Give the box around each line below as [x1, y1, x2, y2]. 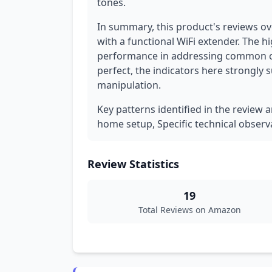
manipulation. [97, 78, 161, 92]
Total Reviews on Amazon [138, 204, 241, 216]
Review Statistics [87, 157, 179, 171]
